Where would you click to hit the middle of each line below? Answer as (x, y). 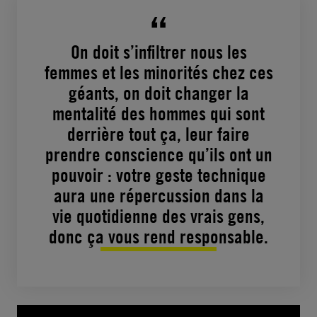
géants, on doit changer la (158, 93)
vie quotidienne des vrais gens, (158, 216)
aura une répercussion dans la (158, 195)
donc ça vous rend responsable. (158, 236)
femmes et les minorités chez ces (158, 72)
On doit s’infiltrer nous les (158, 52)
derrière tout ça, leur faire (158, 134)
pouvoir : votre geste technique (158, 175)
